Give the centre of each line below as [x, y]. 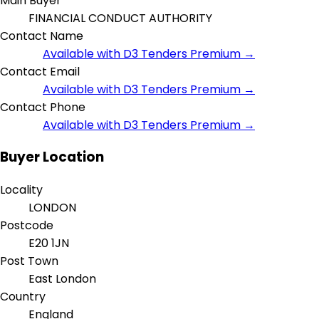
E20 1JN [49, 244]
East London [62, 279]
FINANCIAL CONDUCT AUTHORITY [122, 18]
